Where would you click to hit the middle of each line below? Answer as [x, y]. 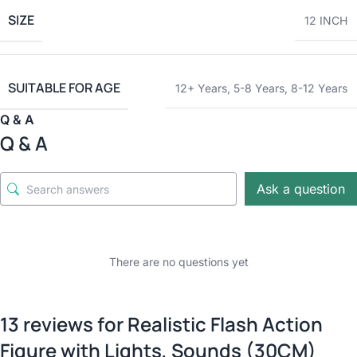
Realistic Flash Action [225, 324]
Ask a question [301, 188]
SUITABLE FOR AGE [64, 88]
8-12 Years [319, 88]
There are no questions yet [178, 262]
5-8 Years [259, 88]
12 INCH [326, 21]
